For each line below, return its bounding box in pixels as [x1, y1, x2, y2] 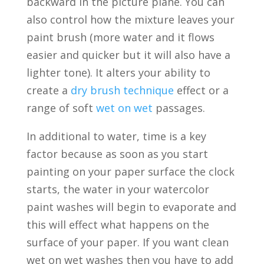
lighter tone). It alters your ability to [26, 65, 210, 80]
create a [26, 83, 71, 98]
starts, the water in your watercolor [26, 182, 209, 197]
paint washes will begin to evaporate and [26, 200, 236, 214]
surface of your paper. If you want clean [26, 235, 229, 250]
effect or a [173, 83, 229, 98]
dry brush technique [70, 83, 174, 98]
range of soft [26, 101, 96, 115]
